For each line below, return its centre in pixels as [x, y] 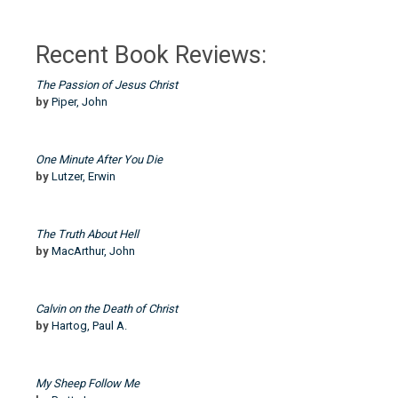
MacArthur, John [93, 251]
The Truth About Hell [87, 234]
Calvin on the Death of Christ [107, 309]
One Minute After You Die [99, 159]
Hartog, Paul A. [89, 326]
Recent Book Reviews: [151, 55]
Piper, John [80, 102]
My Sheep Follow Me [88, 383]
